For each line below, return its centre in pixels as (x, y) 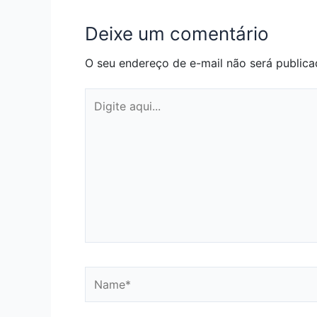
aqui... (100, 113)
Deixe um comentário (177, 33)
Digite (100, 96)
